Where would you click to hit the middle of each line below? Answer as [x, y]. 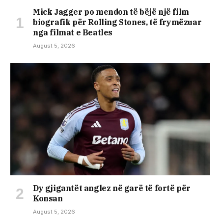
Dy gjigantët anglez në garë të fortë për [112, 188]
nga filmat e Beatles [73, 33]
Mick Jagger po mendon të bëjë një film [111, 12]
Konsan [48, 199]
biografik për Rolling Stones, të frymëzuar [117, 22]
